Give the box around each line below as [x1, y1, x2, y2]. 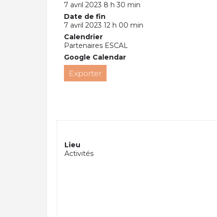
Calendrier [64, 32, 103, 41]
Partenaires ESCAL [64, 41, 128, 50]
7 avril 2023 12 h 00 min [64, 20, 143, 30]
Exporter [69, 68, 102, 78]
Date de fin [64, 12, 106, 21]
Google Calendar [64, 52, 126, 62]
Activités [64, 149, 93, 158]
